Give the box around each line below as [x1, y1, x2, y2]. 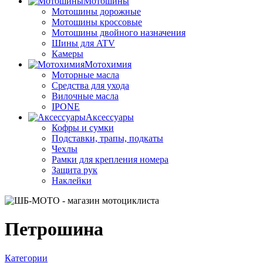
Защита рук [52, 165, 97, 175]
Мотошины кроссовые [52, 17, 142, 27]
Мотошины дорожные [52, 6, 141, 16]
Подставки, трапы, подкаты [52, 133, 163, 143]
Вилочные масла [52, 91, 119, 101]
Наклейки [52, 176, 92, 186]
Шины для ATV [52, 38, 115, 48]
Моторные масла [52, 70, 119, 80]
